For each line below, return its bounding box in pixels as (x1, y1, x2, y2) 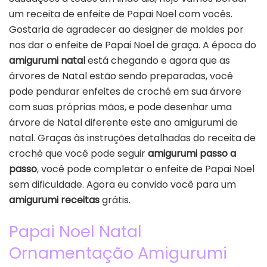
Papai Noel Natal (9, 220, 142, 244)
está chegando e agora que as (85, 53, 230, 67)
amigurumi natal (9, 53, 85, 67)
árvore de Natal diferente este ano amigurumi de (9, 115, 238, 129)
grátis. (100, 193, 131, 207)
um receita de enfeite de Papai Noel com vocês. (9, 7, 232, 21)
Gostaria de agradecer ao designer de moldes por (9, 22, 244, 36)
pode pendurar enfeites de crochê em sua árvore (9, 84, 241, 98)
